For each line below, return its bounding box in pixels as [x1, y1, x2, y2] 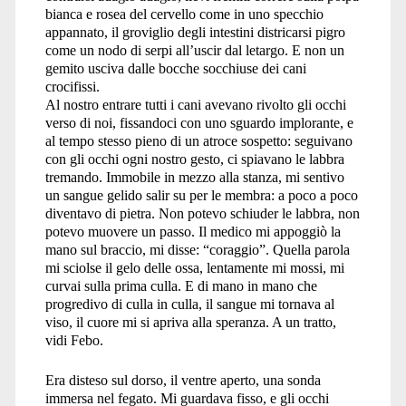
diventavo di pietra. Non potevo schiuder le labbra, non [44, 205, 360, 221]
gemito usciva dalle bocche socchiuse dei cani [44, 60, 306, 76]
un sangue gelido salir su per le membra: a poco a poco [44, 187, 358, 203]
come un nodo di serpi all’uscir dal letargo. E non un [44, 42, 344, 58]
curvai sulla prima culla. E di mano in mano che [44, 277, 317, 294]
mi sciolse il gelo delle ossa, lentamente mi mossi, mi [44, 259, 344, 275]
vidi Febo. [44, 332, 103, 348]
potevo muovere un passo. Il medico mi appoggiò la [44, 223, 341, 239]
